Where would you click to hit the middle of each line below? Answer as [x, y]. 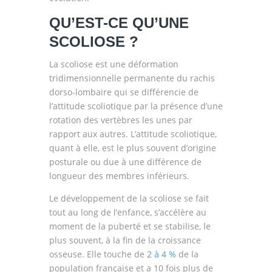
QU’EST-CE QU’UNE [119, 23]
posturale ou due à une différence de [125, 162]
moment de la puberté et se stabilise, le [130, 226]
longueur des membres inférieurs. [119, 176]
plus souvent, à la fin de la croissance [125, 240]
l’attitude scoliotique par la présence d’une [136, 106]
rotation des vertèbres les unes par [121, 120]
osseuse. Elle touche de [97, 254]
